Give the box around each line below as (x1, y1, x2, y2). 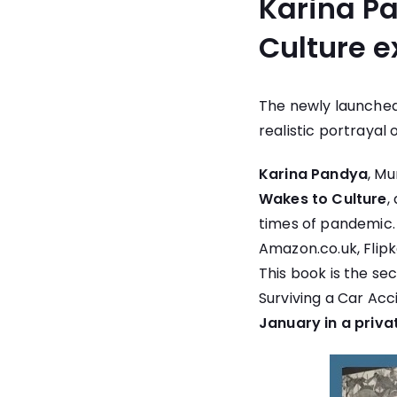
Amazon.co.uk (258, 238, 357, 260)
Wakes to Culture (258, 189, 387, 210)
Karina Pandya (258, 164, 369, 185)
